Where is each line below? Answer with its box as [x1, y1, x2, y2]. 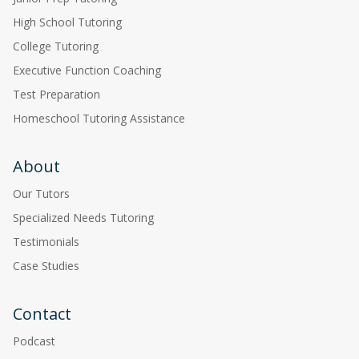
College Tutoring [13, 38, 99, 54]
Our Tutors [13, 185, 70, 201]
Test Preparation [13, 86, 100, 102]
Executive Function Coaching [13, 62, 161, 78]
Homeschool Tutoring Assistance [13, 110, 185, 126]
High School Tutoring [13, 14, 122, 30]
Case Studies [13, 257, 79, 273]
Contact [13, 302, 71, 325]
